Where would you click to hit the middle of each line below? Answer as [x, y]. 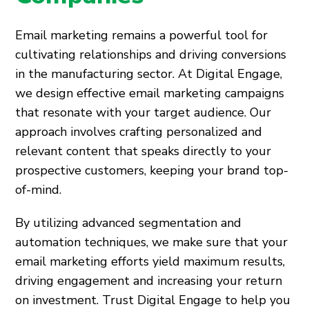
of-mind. [39, 190]
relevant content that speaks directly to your [143, 151]
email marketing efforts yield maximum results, [150, 261]
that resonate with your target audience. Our [143, 112]
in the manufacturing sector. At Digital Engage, [149, 74]
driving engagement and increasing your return [149, 281]
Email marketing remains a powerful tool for [142, 35]
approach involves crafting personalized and [139, 132]
